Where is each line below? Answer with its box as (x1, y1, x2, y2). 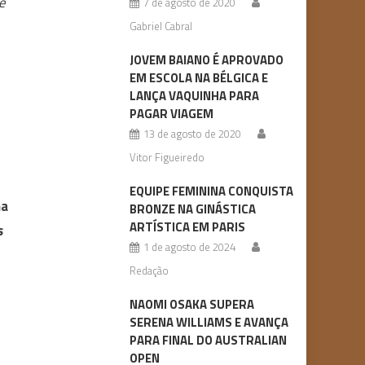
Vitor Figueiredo (129, 149, 204, 165)
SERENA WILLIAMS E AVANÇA (129, 313, 288, 332)
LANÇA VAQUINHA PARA (129, 86, 259, 105)
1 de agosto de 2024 (143, 239, 235, 255)
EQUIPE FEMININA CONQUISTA (129, 182, 293, 200)
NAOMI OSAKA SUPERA (129, 295, 254, 314)
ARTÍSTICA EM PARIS (129, 218, 245, 236)
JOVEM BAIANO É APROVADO (129, 51, 284, 69)
